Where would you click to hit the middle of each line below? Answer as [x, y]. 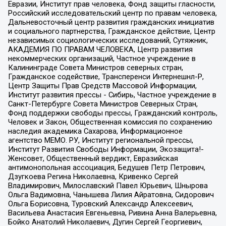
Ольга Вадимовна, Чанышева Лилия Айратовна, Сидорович [111, 194]
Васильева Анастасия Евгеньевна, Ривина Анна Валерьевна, [112, 213]
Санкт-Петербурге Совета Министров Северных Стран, [103, 104]
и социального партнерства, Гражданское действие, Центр [111, 31]
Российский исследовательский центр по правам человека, [112, 13]
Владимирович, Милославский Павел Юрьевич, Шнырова [108, 185]
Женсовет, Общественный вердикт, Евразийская [93, 158]
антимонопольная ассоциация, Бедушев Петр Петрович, [106, 167]
